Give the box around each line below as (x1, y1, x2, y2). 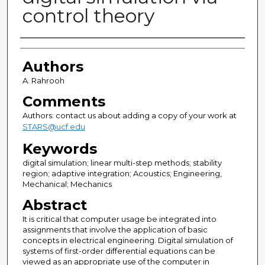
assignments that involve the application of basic (22, 225, 208, 235)
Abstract (22, 196, 87, 214)
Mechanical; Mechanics (22, 179, 112, 189)
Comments (22, 93, 105, 111)
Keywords (22, 140, 97, 158)
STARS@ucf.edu (22, 122, 85, 132)
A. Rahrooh (22, 76, 64, 86)
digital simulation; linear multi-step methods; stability (22, 158, 222, 168)
